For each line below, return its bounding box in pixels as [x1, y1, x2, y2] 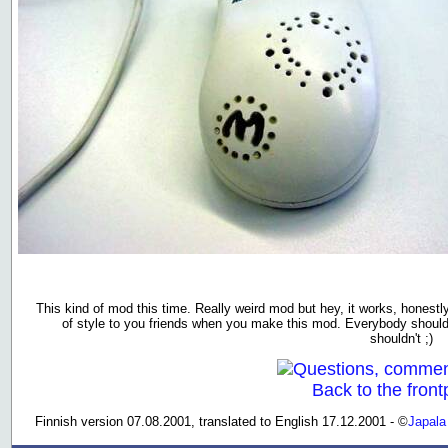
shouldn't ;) [370, 330, 433, 346]
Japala [408, 413, 446, 429]
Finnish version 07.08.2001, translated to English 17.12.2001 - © [35, 413, 408, 429]
